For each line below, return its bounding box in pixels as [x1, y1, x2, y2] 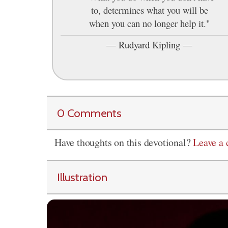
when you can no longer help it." [89, 16, 210, 30]
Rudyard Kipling [119, 38, 180, 51]
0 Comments [57, 106, 122, 120]
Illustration [57, 170, 107, 184]
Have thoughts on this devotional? [54, 135, 193, 149]
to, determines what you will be [91, 3, 208, 16]
